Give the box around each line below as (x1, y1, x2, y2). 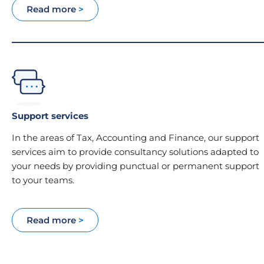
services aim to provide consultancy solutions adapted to (12, 146, 259, 158)
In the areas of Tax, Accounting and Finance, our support (12, 132, 259, 144)
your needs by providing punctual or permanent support (12, 160, 259, 172)
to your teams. (12, 174, 74, 186)
